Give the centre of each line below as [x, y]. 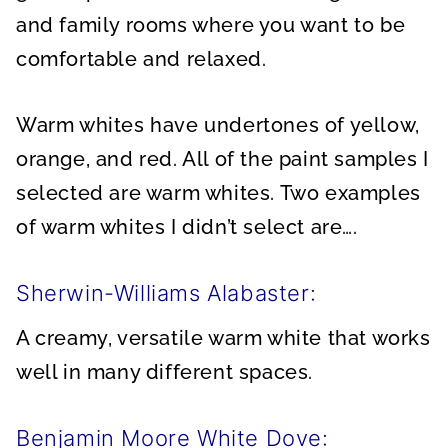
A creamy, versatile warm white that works [223, 338]
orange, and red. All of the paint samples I [222, 159]
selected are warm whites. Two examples [218, 193]
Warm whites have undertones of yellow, [218, 125]
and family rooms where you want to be [211, 25]
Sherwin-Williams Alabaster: [166, 293]
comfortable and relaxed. [141, 59]
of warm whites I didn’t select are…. [187, 227]
